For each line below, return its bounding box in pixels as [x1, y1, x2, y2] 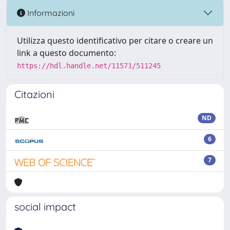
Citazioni [14, 88, 54, 101]
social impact [14, 200, 76, 213]
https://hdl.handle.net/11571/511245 [17, 62, 161, 70]
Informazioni [25, 7, 74, 18]
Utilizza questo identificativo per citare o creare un [17, 35, 213, 46]
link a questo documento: [17, 47, 116, 59]
